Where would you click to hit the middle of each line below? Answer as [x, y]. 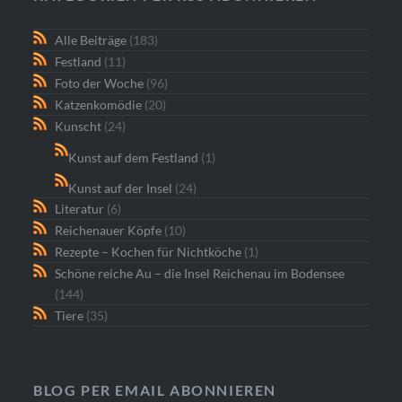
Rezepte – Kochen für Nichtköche [149, 252]
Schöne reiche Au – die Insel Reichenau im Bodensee [200, 274]
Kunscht [79, 127]
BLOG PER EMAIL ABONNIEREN [155, 390]
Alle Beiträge [91, 40]
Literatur [80, 209]
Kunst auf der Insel [121, 188]
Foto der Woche [100, 83]
